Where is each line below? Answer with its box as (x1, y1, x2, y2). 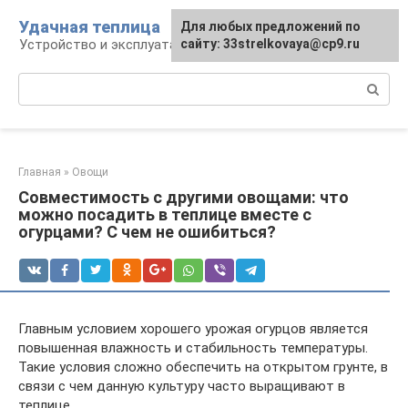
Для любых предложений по (180, 19, 361, 34)
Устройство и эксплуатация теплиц (19, 36, 248, 53)
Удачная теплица (19, 17, 160, 36)
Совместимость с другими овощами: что (18, 188, 349, 207)
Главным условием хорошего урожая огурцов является (18, 321, 368, 337)
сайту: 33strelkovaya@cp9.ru (180, 36, 360, 51)
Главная (18, 166, 61, 178)
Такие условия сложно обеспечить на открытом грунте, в (18, 359, 388, 375)
